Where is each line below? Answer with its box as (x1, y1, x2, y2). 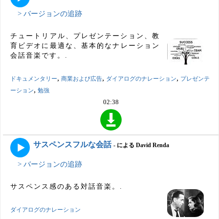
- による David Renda (113, 141, 169, 149)
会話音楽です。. (10, 52, 68, 60)
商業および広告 (61, 75, 102, 83)
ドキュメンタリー (10, 75, 57, 83)
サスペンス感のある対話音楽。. (10, 182, 123, 190)
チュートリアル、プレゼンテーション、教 (10, 32, 160, 40)
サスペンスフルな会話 (33, 140, 111, 149)
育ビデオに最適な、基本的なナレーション (10, 42, 160, 50)
